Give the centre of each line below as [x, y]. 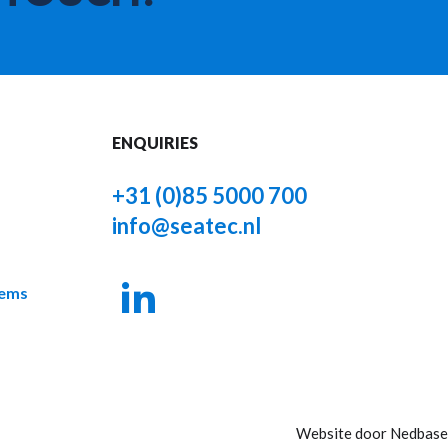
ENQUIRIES [155, 142]
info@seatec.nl [186, 225]
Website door [343, 433]
